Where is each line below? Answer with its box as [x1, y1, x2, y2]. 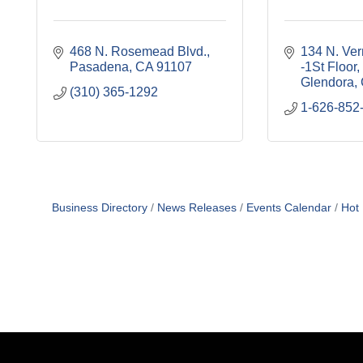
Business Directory [51, 202, 147, 215]
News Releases [156, 202, 237, 215]
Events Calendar [246, 202, 331, 215]
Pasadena [70, 60, 129, 75]
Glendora [301, 75, 354, 90]
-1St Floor [301, 60, 357, 75]
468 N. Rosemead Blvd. [70, 45, 207, 59]
